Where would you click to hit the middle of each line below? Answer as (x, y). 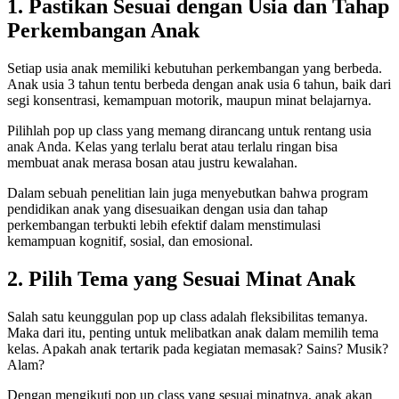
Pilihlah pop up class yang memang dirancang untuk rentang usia (189, 130)
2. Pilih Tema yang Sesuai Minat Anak (181, 278)
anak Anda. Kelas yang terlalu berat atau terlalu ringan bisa (172, 146)
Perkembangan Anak (103, 30)
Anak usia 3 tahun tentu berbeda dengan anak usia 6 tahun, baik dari (199, 84)
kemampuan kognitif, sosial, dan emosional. (130, 240)
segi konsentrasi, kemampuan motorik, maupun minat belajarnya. (189, 100)
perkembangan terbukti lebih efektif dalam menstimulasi (164, 224)
